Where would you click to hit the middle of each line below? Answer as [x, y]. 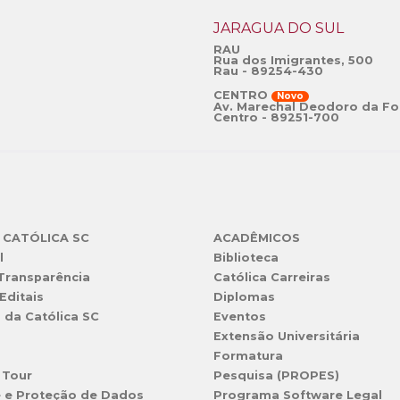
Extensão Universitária [286, 337]
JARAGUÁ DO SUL [279, 29]
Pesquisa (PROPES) [276, 376]
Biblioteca [246, 258]
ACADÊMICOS [256, 238]
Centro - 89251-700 [276, 118]
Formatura [248, 356]
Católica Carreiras [271, 278]
